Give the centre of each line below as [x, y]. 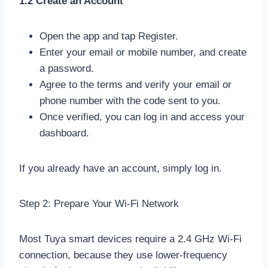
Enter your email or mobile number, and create [143, 52]
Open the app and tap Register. [109, 36]
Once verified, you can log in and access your [142, 117]
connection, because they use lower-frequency [123, 255]
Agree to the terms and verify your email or [135, 84]
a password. [67, 68]
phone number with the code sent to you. [130, 100]
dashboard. [64, 133]
